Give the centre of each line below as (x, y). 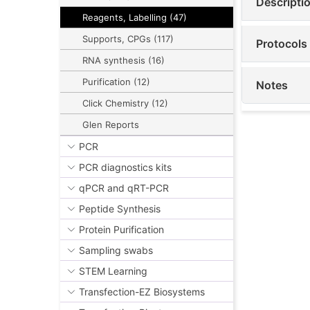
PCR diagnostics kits (125, 167)
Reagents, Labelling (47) (135, 18)
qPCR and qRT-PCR (124, 188)
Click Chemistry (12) (125, 103)
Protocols (282, 44)
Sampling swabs (116, 250)
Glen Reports (111, 125)
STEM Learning (113, 271)
